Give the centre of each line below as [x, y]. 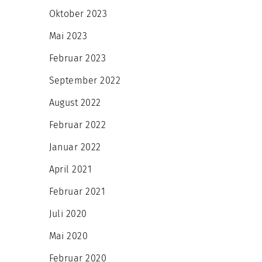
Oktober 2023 [78, 14]
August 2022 [75, 103]
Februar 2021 [77, 192]
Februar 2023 [77, 58]
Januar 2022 [75, 147]
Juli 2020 [68, 214]
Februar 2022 [77, 125]
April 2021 [70, 169]
